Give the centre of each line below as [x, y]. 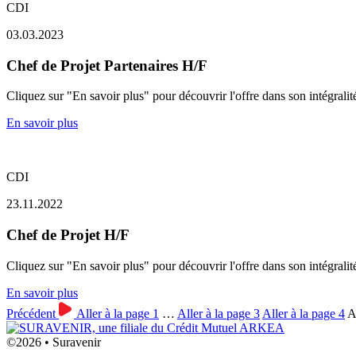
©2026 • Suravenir [54, 342]
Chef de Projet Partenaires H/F [107, 65]
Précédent [31, 313]
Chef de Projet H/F [68, 235]
